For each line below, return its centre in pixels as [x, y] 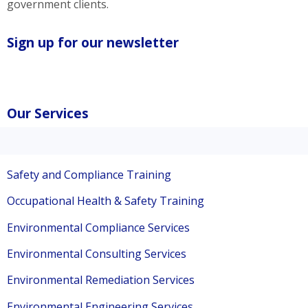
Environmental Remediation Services [101, 280]
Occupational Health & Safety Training [106, 201]
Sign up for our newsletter [93, 42]
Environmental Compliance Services [98, 227]
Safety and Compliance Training [89, 174]
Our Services [48, 113]
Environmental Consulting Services [97, 254]
